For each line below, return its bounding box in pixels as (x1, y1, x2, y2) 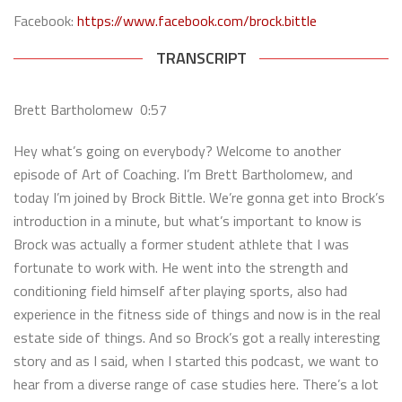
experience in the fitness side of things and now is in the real (13, 302, 380, 325)
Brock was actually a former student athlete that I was (13, 232, 349, 255)
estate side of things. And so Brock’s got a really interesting (13, 326, 380, 348)
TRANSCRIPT (155, 45, 247, 70)
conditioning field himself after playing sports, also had (13, 279, 347, 301)
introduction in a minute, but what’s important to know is (13, 209, 362, 232)
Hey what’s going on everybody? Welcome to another (13, 139, 341, 162)
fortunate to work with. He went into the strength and (13, 256, 348, 278)
